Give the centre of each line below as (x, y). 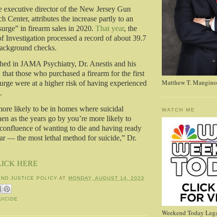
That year (110, 29)
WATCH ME (179, 110)
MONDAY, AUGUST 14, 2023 (106, 178)
